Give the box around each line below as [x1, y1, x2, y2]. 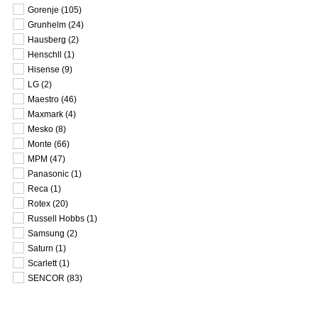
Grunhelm [28, 20, 66, 30]
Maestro [28, 94, 59, 104]
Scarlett [28, 258, 57, 268]
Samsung [28, 229, 65, 238]
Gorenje [28, 5, 59, 15]
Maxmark [28, 109, 63, 119]
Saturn [28, 243, 53, 253]
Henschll [28, 50, 62, 60]
